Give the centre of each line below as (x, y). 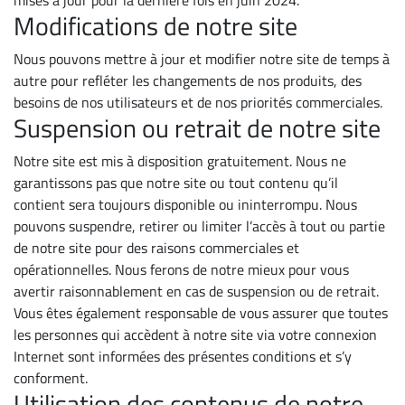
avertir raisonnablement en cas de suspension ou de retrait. (196, 291)
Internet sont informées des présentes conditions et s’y (183, 356)
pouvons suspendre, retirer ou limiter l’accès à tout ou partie (199, 226)
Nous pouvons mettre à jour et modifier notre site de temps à (202, 59)
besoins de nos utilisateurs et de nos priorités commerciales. (198, 102)
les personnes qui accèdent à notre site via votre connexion (195, 334)
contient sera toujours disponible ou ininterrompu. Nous (185, 204)
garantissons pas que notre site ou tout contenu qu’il (176, 183)
